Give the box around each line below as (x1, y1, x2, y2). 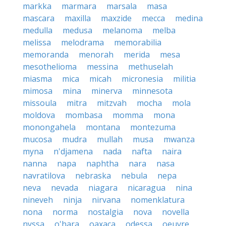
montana (86, 122, 120, 133)
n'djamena (53, 146, 93, 157)
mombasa (65, 109, 102, 121)
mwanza (163, 134, 195, 145)
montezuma (130, 122, 176, 133)
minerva (91, 85, 122, 96)
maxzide (101, 13, 132, 24)
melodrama (61, 37, 104, 48)
